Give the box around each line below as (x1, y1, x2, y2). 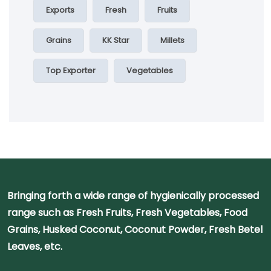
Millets (160, 34, 184, 46)
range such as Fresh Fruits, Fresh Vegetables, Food (7, 205, 247, 220)
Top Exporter (46, 64, 96, 76)
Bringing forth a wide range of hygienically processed (7, 188, 259, 203)
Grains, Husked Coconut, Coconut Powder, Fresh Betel (7, 222, 263, 237)
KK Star (102, 34, 129, 46)
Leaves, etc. (7, 239, 62, 253)
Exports (46, 4, 74, 16)
